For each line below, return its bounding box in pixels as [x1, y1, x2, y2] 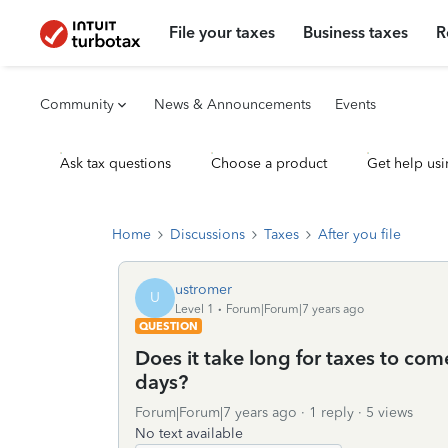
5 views [366, 404, 413, 421]
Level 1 [175, 301, 214, 316]
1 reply [309, 404, 354, 421]
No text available [135, 425, 243, 442]
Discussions [170, 226, 245, 243]
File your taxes [169, 23, 276, 42]
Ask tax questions [60, 155, 171, 172]
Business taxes [303, 23, 409, 42]
